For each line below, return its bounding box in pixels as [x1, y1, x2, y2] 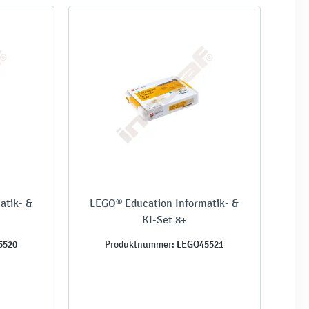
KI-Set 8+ [142, 212, 187, 226]
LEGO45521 [175, 237, 224, 250]
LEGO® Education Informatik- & [90, 196, 239, 210]
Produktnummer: [105, 238, 175, 250]
